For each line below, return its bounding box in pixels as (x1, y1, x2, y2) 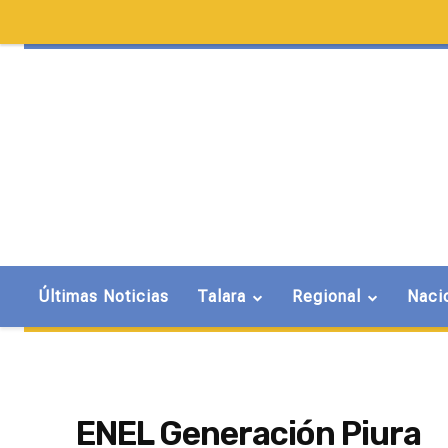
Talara (197, 287, 246, 307)
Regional (292, 287, 361, 307)
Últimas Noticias (38, 287, 169, 307)
